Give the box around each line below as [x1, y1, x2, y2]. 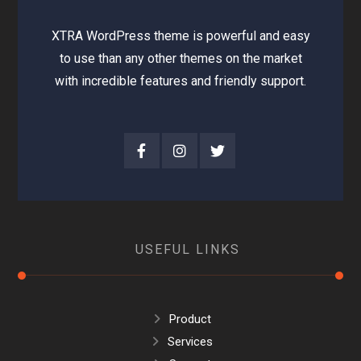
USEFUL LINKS [135, 241, 240, 257]
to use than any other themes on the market [59, 50, 302, 66]
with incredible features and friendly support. [55, 73, 306, 89]
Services [167, 334, 213, 349]
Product [168, 311, 211, 326]
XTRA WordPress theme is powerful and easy [51, 27, 310, 44]
